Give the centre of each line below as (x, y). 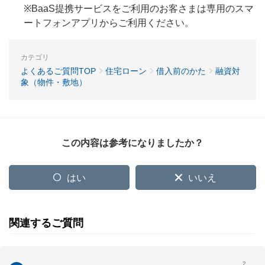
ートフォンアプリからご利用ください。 (109, 22)
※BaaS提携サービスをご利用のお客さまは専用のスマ (139, 8)
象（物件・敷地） (54, 82)
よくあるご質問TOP (58, 71)
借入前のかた (181, 71)
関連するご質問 (46, 223)
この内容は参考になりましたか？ (132, 143)
